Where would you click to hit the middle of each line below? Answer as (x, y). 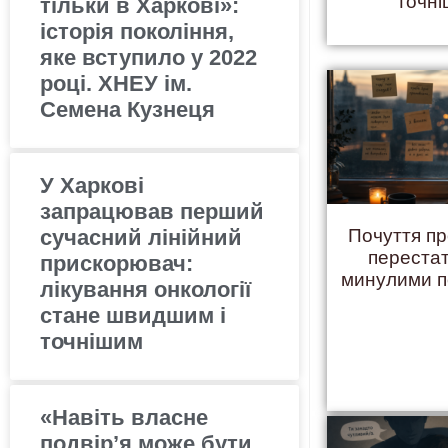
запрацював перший (152, 211)
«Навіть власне (124, 417)
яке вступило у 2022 (148, 57)
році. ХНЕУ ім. (116, 83)
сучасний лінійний (141, 237)
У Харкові (92, 185)
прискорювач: (116, 263)
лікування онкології (145, 289)
